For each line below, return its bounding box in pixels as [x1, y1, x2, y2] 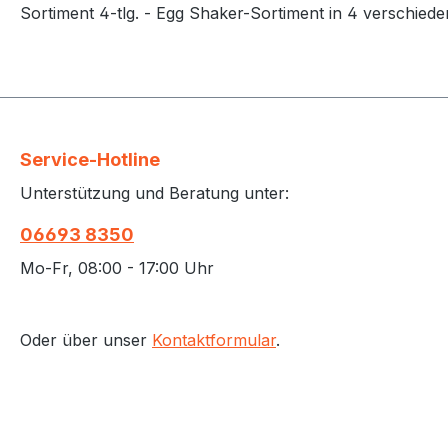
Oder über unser [20, 329, 152, 350]
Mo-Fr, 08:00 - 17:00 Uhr [20, 257, 214, 278]
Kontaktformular [152, 329, 276, 350]
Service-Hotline [20, 148, 160, 170]
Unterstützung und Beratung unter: [20, 182, 289, 203]
